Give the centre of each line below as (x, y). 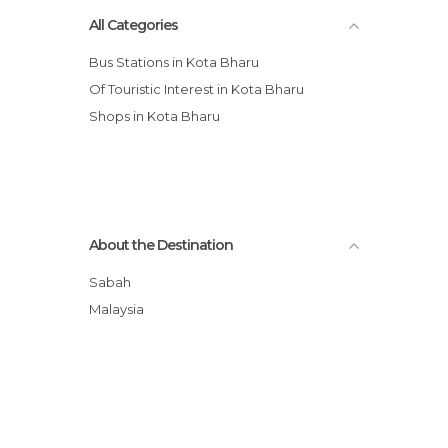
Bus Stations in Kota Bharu (179, 62)
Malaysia (122, 309)
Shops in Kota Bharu (159, 116)
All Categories (133, 25)
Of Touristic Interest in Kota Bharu (202, 89)
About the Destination (161, 245)
